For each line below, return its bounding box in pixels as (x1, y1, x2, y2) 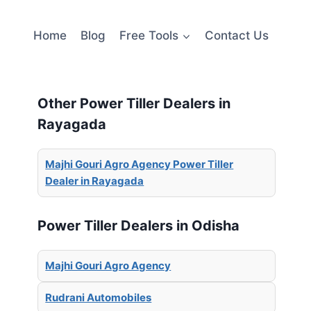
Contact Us (204, 28, 269, 42)
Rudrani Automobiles (45, 290, 152, 304)
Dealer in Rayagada (45, 174, 144, 188)
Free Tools (119, 28, 179, 42)
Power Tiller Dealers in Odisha (37, 217, 240, 234)
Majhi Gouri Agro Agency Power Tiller (45, 158, 234, 171)
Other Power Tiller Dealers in (37, 95, 231, 112)
